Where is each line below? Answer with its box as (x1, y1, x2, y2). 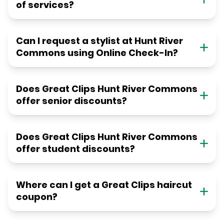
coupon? (16, 190, 57, 203)
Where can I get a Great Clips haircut (16, 178, 192, 191)
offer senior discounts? (16, 94, 127, 107)
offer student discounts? (16, 142, 135, 155)
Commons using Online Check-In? (16, 46, 178, 59)
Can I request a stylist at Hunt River (16, 34, 183, 47)
